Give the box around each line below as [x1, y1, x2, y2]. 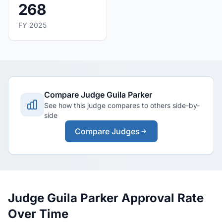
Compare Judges [74, 126, 140, 136]
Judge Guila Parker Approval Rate [8, 191, 204, 205]
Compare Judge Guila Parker [44, 90, 152, 100]
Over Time [8, 207, 68, 221]
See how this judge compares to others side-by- [44, 101, 200, 110]
